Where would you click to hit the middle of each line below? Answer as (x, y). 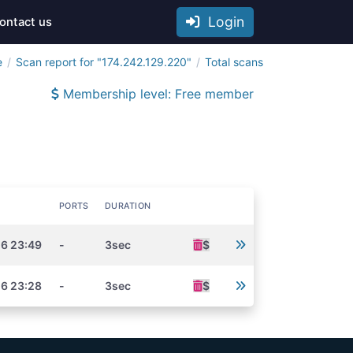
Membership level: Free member (156, 94)
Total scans (234, 62)
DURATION (128, 206)
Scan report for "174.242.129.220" (104, 62)
